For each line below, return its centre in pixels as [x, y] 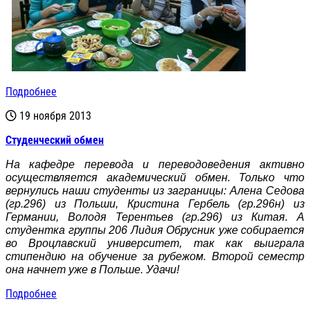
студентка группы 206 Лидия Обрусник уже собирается [155, 230]
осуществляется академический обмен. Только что [155, 177]
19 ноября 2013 [55, 116]
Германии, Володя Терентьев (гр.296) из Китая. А [155, 217]
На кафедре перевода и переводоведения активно [155, 164]
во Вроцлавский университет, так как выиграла [155, 243]
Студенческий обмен [55, 140]
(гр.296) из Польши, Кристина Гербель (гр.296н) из [155, 203]
